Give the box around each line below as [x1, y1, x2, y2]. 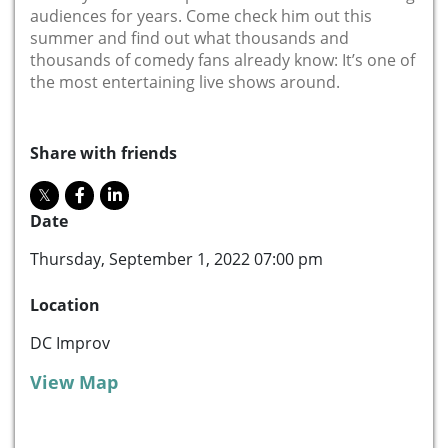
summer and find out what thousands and [30, 26, 349, 49]
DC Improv [30, 331, 110, 354]
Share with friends [30, 141, 177, 164]
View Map [30, 369, 118, 394]
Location [30, 293, 100, 316]
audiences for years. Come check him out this [30, 4, 372, 27]
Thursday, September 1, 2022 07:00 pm [30, 247, 323, 270]
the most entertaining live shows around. [30, 70, 340, 93]
